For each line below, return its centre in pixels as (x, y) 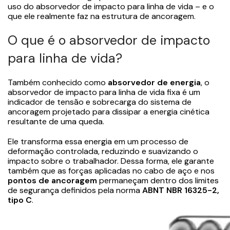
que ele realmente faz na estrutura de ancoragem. (102, 16)
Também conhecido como (58, 82)
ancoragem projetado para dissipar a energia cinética (109, 111)
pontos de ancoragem (52, 180)
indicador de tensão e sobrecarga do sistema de (100, 102)
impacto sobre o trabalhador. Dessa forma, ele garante (111, 161)
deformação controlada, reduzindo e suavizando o (103, 151)
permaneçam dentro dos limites (158, 180)
